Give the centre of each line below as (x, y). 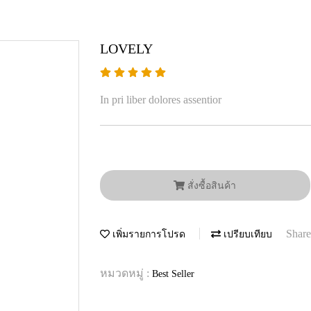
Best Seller (173, 274)
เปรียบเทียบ (246, 235)
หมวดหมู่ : (126, 273)
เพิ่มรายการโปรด (148, 235)
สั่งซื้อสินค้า (212, 185)
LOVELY (126, 49)
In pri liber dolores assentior (161, 100)
